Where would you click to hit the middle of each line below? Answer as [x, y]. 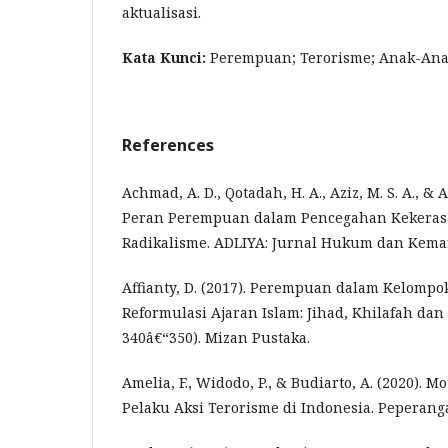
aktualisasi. [161, 12]
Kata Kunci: [166, 57]
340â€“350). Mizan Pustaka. [216, 337]
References [168, 145]
